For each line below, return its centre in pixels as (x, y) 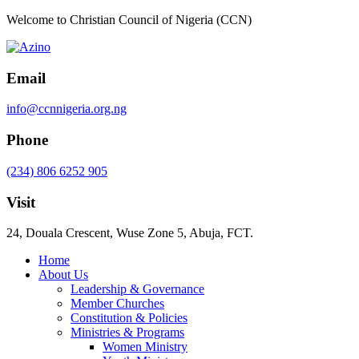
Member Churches (117, 304)
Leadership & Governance (137, 289)
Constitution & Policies (129, 318)
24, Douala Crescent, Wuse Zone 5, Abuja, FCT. (130, 233)
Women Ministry (145, 347)
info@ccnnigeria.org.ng (67, 109)
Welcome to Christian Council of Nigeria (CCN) (129, 20)
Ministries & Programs (127, 333)
